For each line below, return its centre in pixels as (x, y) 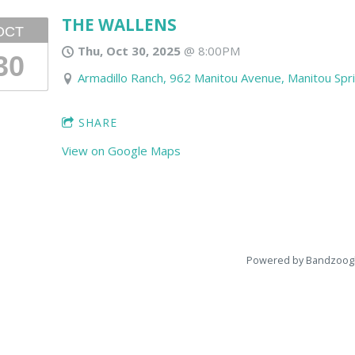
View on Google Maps (122, 151)
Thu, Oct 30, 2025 (129, 51)
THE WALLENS (120, 25)
